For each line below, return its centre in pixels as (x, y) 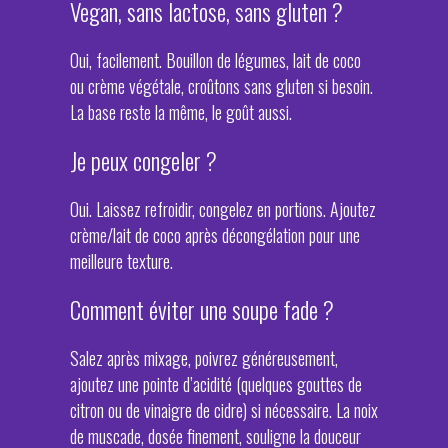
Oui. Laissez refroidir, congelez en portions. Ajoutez (223, 209)
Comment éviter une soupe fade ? (202, 309)
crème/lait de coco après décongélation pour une (215, 235)
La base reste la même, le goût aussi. (181, 112)
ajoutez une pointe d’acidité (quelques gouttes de (216, 384)
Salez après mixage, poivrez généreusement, (204, 358)
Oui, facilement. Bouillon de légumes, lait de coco (215, 60)
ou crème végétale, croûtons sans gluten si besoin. (221, 86)
